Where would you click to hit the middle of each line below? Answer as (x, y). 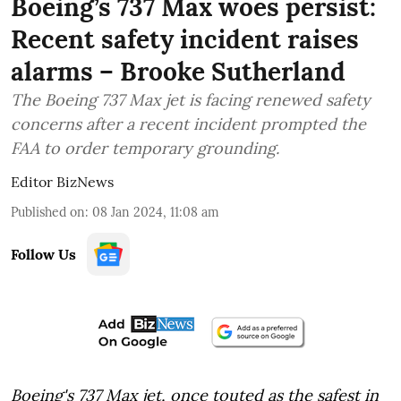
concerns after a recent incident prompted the (188, 124)
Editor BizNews (62, 181)
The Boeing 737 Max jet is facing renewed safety (191, 99)
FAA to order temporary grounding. (145, 148)
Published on (48, 212)
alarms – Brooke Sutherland (178, 71)
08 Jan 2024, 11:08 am (156, 212)
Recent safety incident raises (185, 39)
